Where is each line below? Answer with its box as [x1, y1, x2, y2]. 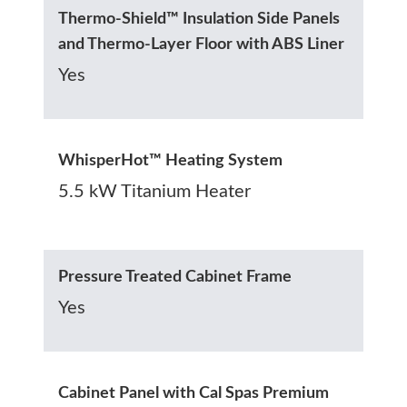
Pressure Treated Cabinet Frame [58, 268, 292, 285]
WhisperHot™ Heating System [58, 152, 283, 169]
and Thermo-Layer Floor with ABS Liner [58, 35, 344, 53]
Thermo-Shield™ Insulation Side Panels [58, 10, 340, 27]
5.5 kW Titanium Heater [58, 182, 251, 201]
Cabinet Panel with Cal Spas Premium [58, 384, 329, 402]
